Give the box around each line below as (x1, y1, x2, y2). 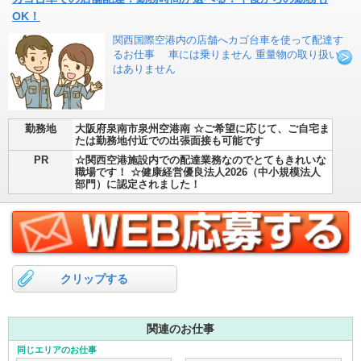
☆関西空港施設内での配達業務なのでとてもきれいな (75, 155, 326, 166)
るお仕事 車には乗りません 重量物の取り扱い (113, 49, 339, 60)
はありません (113, 64, 176, 75)
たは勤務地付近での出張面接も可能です (75, 135, 263, 147)
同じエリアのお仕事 (17, 345, 98, 355)
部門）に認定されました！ (75, 179, 201, 190)
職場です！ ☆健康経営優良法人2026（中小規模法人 (75, 167, 321, 178)
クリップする (60, 272, 129, 285)
